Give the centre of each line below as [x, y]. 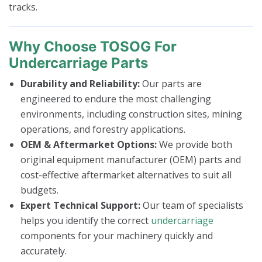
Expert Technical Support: [80, 206]
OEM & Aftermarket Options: [89, 145]
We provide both [194, 145]
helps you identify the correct [86, 221]
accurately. [44, 251]
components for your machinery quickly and [117, 236]
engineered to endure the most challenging [116, 99]
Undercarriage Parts [78, 63]
